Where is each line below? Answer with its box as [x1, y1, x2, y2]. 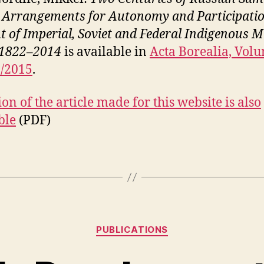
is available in [64, 44, 150, 60]
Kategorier [131, 218, 181, 230]
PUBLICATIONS [96, 224, 168, 235]
